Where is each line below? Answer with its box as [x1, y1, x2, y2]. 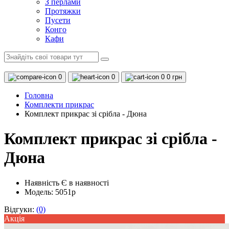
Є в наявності [61, 178, 109, 187]
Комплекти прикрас [25, 100, 94, 109]
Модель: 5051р [25, 187, 76, 196]
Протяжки [45, 7, 81, 15]
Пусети [45, 16, 71, 25]
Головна [25, 91, 53, 100]
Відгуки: [4, 204, 36, 214]
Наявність [25, 178, 61, 187]
